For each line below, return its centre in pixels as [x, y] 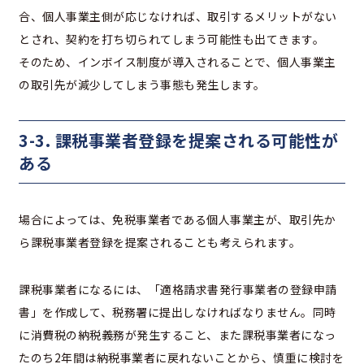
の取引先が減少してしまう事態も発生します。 [142, 85]
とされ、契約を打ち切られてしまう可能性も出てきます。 [171, 39]
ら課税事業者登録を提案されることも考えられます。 [160, 243]
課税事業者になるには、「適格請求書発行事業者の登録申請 [178, 290]
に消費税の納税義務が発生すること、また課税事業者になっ [178, 335]
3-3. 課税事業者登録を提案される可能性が [178, 141]
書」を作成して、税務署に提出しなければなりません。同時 [178, 312]
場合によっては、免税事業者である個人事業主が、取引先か [178, 220]
